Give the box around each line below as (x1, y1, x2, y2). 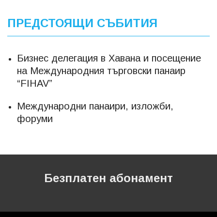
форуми (17, 113, 53, 124)
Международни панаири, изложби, (17, 101, 173, 111)
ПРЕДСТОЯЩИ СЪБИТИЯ (7, 16, 157, 30)
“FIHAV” (17, 78, 52, 89)
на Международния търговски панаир (17, 65, 186, 76)
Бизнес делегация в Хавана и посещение (17, 53, 201, 63)
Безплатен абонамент (44, 171, 173, 185)
